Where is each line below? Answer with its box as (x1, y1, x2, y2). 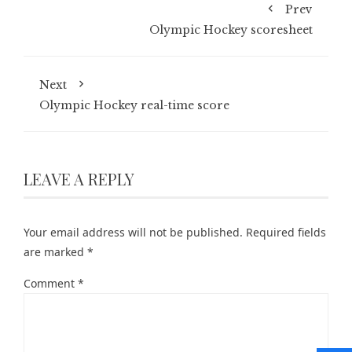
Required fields (246, 225, 326, 240)
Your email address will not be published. (24, 225, 243, 240)
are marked (24, 244, 87, 259)
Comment (24, 276, 78, 291)
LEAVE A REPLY (24, 168, 134, 189)
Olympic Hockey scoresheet (149, 23, 313, 37)
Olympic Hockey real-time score (39, 98, 229, 112)
